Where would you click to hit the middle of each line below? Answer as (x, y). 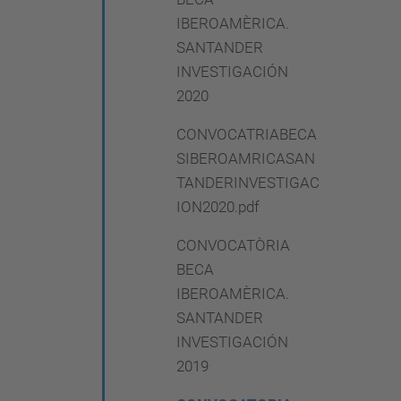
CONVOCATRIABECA (247, 134)
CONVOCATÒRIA (233, 245)
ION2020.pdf (218, 207)
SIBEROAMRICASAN (246, 158)
